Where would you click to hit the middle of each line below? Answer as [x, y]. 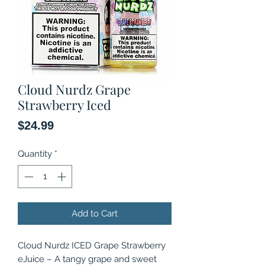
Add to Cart [95, 213]
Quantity [35, 154]
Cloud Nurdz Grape [74, 89]
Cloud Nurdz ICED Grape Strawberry [92, 245]
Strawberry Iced [64, 105]
